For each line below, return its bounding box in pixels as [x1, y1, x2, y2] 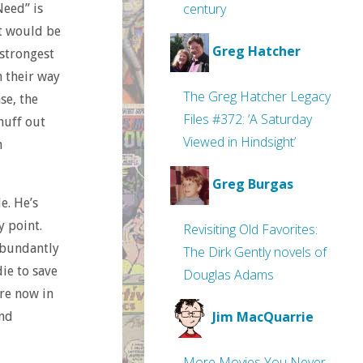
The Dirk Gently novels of [183, 243, 327, 261]
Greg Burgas [212, 175, 293, 194]
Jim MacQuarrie [212, 308, 314, 327]
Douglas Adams [183, 266, 274, 284]
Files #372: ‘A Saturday [183, 110, 312, 128]
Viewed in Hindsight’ [183, 133, 296, 151]
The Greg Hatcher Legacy [183, 88, 331, 105]
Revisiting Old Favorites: [183, 220, 318, 238]
